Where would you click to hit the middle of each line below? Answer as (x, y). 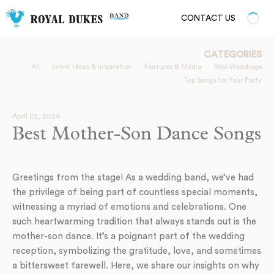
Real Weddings (238, 67)
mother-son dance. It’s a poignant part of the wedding (128, 236)
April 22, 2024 (36, 116)
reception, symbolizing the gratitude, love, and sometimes (137, 251)
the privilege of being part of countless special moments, (135, 192)
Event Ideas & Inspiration (92, 67)
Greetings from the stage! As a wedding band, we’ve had (133, 178)
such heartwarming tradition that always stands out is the (134, 222)
